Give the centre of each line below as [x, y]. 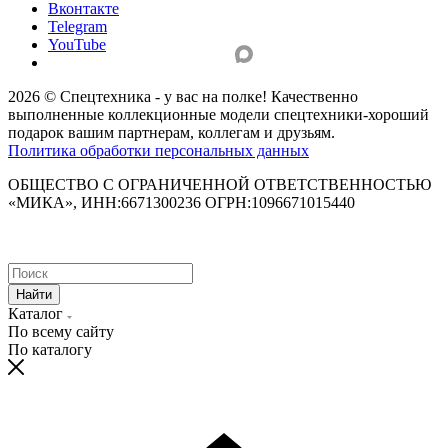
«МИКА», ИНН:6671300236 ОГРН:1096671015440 [181, 203]
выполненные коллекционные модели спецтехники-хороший [218, 115]
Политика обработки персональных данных [158, 151]
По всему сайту [61, 332]
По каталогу [50, 350]
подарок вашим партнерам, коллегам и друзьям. [171, 133]
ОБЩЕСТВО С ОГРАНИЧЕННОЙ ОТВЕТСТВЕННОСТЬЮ [219, 185]
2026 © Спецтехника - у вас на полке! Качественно [183, 97]
